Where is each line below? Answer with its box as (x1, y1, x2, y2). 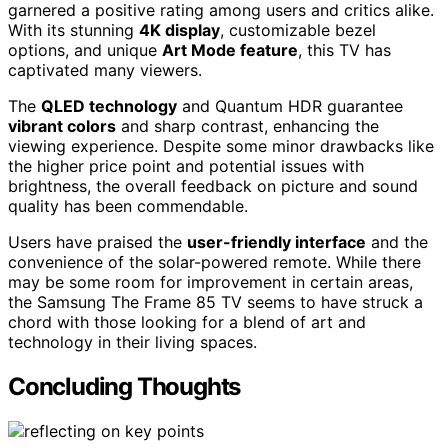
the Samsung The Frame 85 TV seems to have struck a (8, 292, 423, 313)
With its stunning (8, 20, 139, 41)
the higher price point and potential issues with (8, 156, 364, 177)
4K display (139, 20, 220, 41)
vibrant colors (8, 116, 116, 137)
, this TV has (298, 40, 391, 61)
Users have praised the (8, 232, 187, 253)
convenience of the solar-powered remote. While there (8, 252, 421, 273)
